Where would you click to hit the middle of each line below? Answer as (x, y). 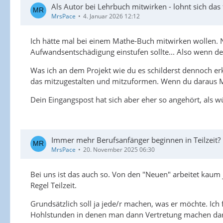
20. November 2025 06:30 (119, 149)
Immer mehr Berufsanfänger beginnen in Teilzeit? (136, 140)
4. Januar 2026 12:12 (111, 16)
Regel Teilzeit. (54, 185)
